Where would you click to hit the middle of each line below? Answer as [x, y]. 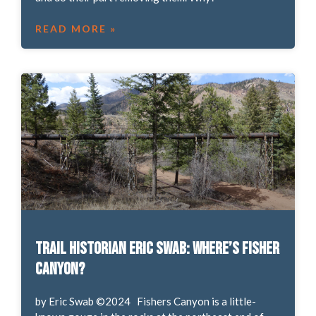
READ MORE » [75, 28]
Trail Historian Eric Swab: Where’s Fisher [157, 248]
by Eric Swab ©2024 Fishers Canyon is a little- [145, 301]
